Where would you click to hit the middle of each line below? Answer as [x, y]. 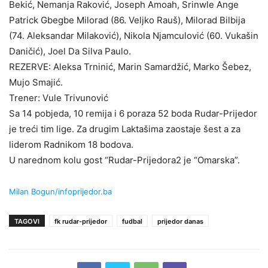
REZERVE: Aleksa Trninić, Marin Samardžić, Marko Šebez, [130, 66]
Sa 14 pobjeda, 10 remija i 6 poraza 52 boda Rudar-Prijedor [133, 113]
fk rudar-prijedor [81, 221]
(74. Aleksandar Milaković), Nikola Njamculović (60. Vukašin [134, 35]
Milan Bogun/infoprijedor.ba [60, 191]
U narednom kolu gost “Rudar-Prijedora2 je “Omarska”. [124, 160]
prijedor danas [180, 221]
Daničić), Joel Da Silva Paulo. [70, 51]
